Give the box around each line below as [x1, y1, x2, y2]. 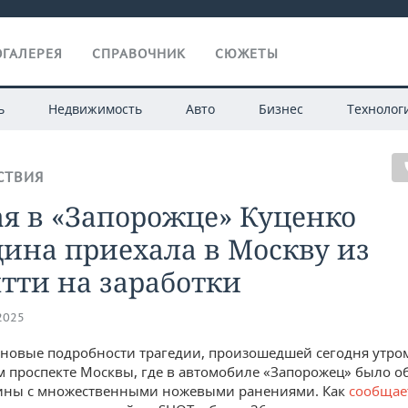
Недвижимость [47, 100, 142, 117]
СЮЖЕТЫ [215, 46, 279, 62]
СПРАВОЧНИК [92, 46, 186, 62]
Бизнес [258, 100, 303, 117]
